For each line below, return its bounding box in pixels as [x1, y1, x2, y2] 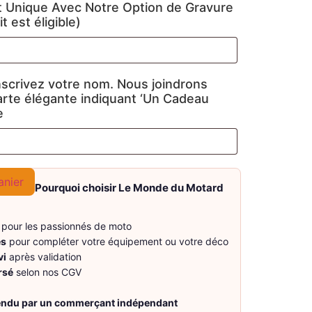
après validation [6, 250, 81, 263]
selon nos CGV [13, 265, 81, 278]
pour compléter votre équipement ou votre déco [6, 235, 228, 247]
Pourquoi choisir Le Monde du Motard [35, 180, 224, 194]
